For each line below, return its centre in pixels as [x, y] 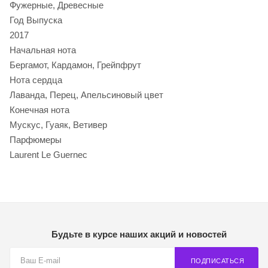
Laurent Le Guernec [48, 154]
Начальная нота [43, 50]
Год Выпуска [36, 20]
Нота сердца [36, 80]
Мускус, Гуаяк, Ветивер [58, 124]
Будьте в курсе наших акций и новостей [139, 234]
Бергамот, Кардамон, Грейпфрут [75, 65]
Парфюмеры [36, 139]
